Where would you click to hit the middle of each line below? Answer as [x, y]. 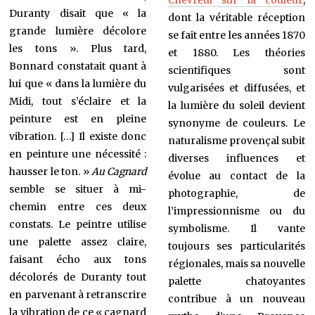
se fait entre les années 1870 [236, 36]
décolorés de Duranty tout [78, 277]
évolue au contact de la [236, 176]
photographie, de [236, 194]
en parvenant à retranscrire [78, 294]
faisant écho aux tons [78, 259]
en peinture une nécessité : [78, 154]
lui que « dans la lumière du [78, 83]
